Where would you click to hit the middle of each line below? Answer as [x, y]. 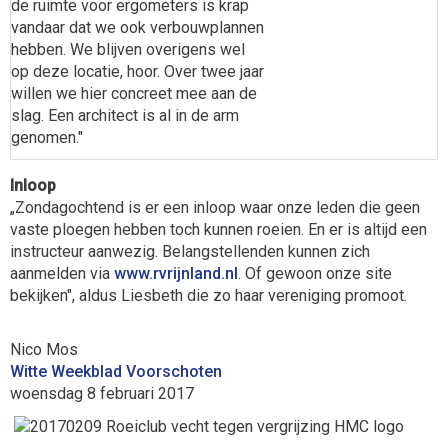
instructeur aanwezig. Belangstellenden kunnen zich [190, 251]
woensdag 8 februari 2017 [102, 393]
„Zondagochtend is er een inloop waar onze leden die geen [215, 207]
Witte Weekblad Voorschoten [116, 371]
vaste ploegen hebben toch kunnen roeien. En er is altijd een [218, 229]
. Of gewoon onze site [315, 273]
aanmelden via [62, 273]
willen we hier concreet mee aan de [134, 93]
